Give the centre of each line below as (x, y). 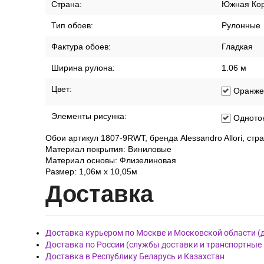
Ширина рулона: (83, 68)
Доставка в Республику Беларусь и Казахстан (135, 256)
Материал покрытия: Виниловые (108, 149)
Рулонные (241, 25)
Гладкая (237, 47)
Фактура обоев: (81, 47)
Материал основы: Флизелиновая (111, 160)
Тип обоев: (72, 25)
